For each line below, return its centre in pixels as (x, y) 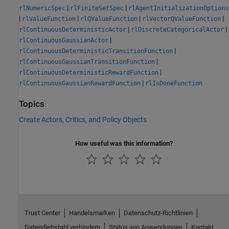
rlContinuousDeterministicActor (73, 29)
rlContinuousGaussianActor (64, 40)
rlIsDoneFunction (174, 83)
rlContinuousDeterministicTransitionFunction (96, 51)
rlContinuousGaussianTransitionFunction (87, 62)
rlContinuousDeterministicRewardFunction (89, 72)
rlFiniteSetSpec (97, 8)
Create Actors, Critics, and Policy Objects (83, 120)
